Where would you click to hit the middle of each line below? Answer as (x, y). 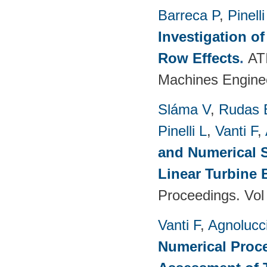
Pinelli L (182, 131)
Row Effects (199, 58)
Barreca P (189, 15)
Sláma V (184, 109)
